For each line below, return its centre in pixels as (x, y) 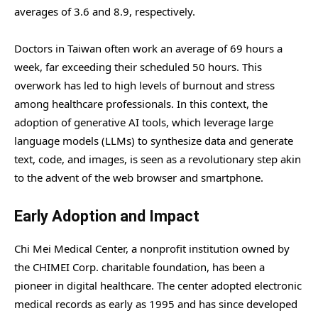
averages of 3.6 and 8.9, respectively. (105, 12)
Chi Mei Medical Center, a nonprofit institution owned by (152, 249)
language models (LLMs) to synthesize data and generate (154, 141)
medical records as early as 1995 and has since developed (156, 304)
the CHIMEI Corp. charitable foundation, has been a (139, 267)
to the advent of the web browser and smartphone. (139, 178)
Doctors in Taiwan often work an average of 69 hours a (148, 49)
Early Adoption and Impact (107, 216)
